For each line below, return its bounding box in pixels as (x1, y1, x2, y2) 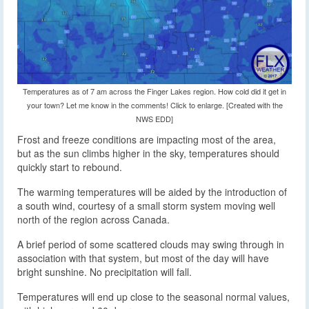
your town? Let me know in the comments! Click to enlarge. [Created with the (26, 99, 283, 110)
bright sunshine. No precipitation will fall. (17, 264, 192, 279)
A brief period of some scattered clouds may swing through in (17, 237, 284, 251)
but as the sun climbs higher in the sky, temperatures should (17, 146, 279, 160)
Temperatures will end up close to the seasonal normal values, (17, 289, 290, 303)
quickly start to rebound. (17, 159, 122, 174)
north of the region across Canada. (17, 212, 170, 226)
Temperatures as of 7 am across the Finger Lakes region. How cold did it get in (23, 85, 286, 97)
